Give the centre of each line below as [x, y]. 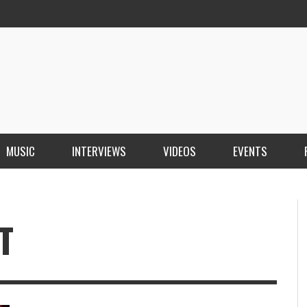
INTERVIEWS [99, 151]
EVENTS [250, 151]
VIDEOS [180, 151]
